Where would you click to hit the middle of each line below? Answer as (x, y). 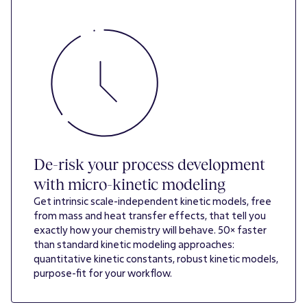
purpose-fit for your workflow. (103, 273)
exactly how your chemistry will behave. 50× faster (150, 230)
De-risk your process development (149, 164)
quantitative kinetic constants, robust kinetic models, (156, 259)
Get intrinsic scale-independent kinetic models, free (152, 201)
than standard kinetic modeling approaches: (134, 245)
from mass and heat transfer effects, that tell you (150, 216)
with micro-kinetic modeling (130, 184)
